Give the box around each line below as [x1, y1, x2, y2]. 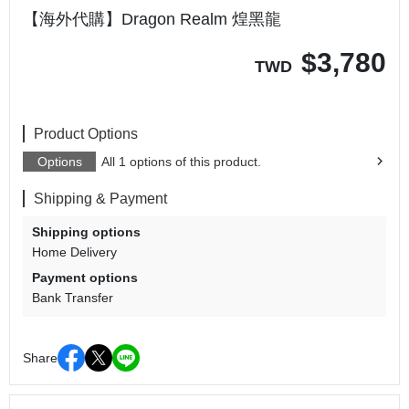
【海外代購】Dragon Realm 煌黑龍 [23, 10, 281, 29]
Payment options [32, 270, 138, 286]
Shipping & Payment [34, 191, 167, 207]
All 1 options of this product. [101, 154, 261, 170]
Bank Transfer [32, 290, 113, 306]
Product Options [34, 126, 138, 142]
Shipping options [32, 225, 141, 240]
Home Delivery [32, 245, 117, 260]
